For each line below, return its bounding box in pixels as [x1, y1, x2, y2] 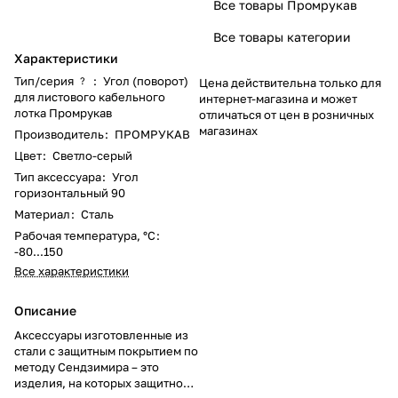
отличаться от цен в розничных [199, 107, 374, 122]
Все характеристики [14, 263, 129, 278]
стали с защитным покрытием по [14, 343, 198, 358]
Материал [14, 206, 70, 221]
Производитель [14, 126, 104, 141]
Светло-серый [52, 147, 132, 163]
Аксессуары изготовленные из [14, 327, 188, 342]
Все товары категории [213, 28, 351, 44]
